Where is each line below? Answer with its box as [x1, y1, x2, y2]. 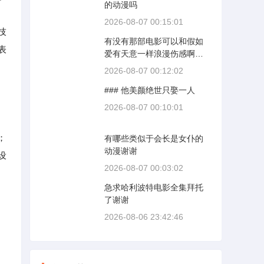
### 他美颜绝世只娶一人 [104, 85, 195, 95]
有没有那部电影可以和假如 [104, 37, 203, 46]
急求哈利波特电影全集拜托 [104, 183, 203, 192]
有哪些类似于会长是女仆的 [104, 134, 203, 143]
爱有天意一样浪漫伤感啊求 [104, 49, 203, 58]
